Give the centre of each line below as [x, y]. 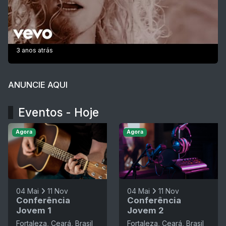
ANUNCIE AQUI [38, 85]
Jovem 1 [34, 210]
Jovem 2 [146, 210]
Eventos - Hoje [59, 112]
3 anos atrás [35, 50]
